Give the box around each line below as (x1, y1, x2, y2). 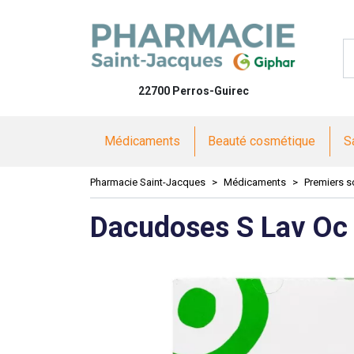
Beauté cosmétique (208, 134, 316, 149)
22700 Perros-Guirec (137, 85, 249, 97)
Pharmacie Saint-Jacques (90, 176, 205, 188)
